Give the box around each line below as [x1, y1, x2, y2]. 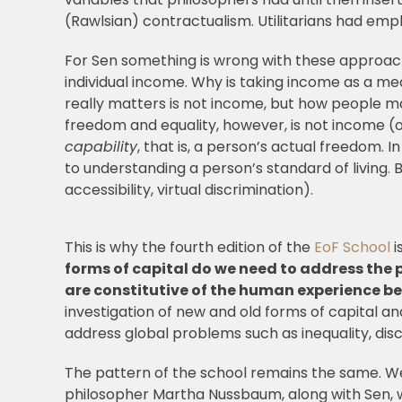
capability [64, 136, 137, 158]
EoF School [313, 237, 390, 258]
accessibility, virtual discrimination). [64, 179, 313, 201]
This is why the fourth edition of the [64, 237, 314, 258]
